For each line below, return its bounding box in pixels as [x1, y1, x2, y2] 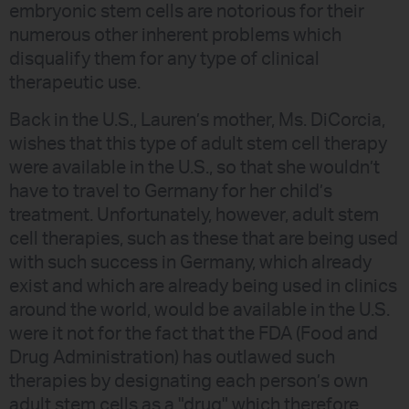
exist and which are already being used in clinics [9, 277, 397, 296]
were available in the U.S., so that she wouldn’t [9, 158, 380, 177]
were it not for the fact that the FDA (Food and [9, 324, 378, 343]
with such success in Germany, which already [9, 253, 372, 272]
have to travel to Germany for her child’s [9, 182, 332, 201]
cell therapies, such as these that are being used [9, 229, 398, 248]
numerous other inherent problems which [9, 26, 341, 46]
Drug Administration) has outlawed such [9, 348, 335, 367]
